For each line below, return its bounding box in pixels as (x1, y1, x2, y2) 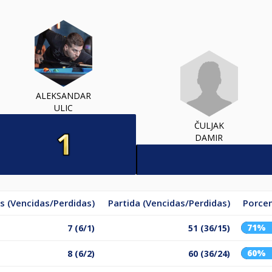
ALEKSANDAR (35, 89, 91, 101)
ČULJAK (194, 120, 224, 132)
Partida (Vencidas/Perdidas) (108, 196, 230, 209)
